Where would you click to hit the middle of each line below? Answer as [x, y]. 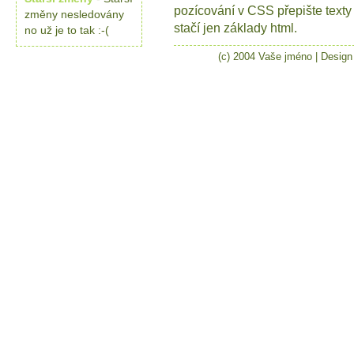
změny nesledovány [74, 14]
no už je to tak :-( [67, 30]
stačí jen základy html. [235, 28]
